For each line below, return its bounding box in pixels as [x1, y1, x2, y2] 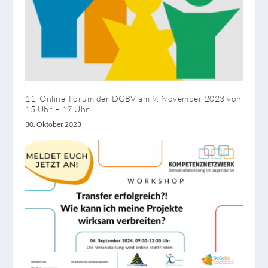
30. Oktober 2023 [25, 119, 82, 129]
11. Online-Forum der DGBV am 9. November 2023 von [25, 93, 242, 103]
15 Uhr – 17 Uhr [25, 103, 90, 114]
